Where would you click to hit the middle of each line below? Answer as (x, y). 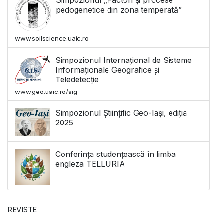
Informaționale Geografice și (107, 70)
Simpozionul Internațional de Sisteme (124, 60)
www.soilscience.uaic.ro (52, 39)
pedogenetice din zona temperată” (119, 9)
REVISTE (22, 210)
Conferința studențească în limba (116, 154)
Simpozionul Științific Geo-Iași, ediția (121, 113)
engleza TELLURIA (90, 164)
